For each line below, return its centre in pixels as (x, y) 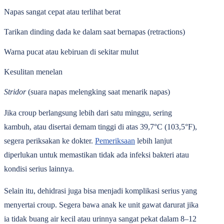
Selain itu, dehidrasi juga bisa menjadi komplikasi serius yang (100, 191)
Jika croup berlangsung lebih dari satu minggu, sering (88, 113)
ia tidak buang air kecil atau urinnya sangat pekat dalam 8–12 (100, 219)
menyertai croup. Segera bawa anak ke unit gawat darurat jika (101, 205)
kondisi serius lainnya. (39, 169)
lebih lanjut (153, 141)
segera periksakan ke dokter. (49, 141)
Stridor (16, 92)
